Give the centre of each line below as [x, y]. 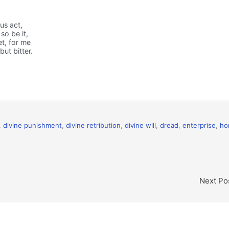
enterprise [199, 125]
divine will [140, 125]
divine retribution [93, 125]
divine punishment [32, 125]
